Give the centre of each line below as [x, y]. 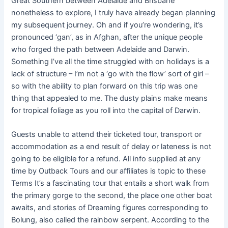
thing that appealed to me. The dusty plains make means [110, 98]
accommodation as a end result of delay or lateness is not [111, 147]
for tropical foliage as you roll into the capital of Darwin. [106, 110]
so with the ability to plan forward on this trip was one [105, 86]
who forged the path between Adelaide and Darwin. [101, 49]
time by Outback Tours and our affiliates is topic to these [109, 171]
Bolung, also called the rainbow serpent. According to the [110, 220]
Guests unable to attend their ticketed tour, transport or [107, 135]
